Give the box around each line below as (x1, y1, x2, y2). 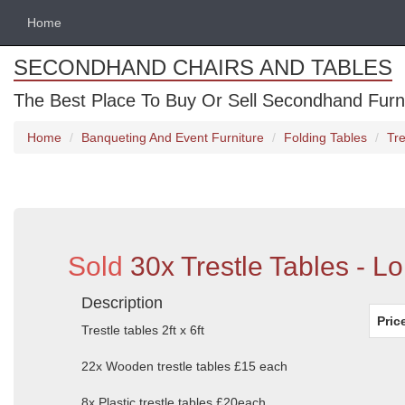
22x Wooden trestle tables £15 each (81, 359, 287, 373)
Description (81, 294, 163, 312)
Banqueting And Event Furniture (81, 130, 264, 145)
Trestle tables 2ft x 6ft (81, 323, 204, 337)
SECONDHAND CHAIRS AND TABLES (14, 55, 392, 80)
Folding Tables (284, 130, 367, 145)
